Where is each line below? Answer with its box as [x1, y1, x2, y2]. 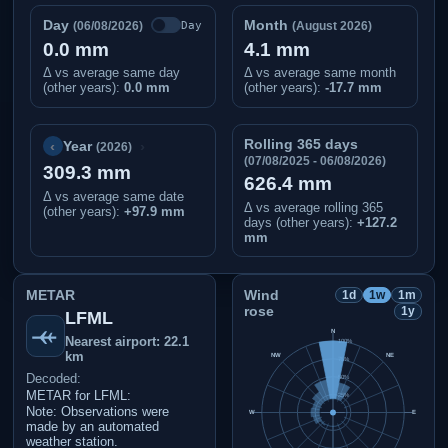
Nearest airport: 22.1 [65, 334, 190, 349]
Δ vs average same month [244, 65, 397, 81]
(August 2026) [292, 19, 373, 34]
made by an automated [25, 419, 159, 435]
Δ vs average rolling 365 [244, 200, 384, 216]
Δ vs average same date [42, 188, 184, 204]
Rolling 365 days [244, 135, 359, 152]
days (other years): [244, 215, 358, 231]
